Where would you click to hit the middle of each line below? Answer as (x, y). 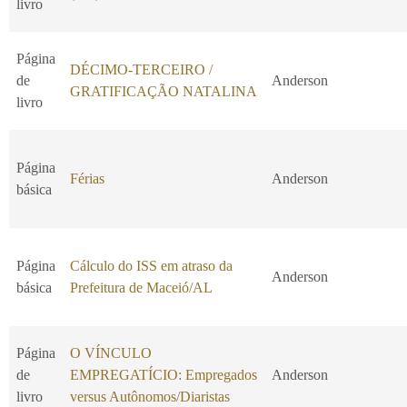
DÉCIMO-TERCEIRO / (141, 70)
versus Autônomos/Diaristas (150, 397)
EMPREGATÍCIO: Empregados (164, 375)
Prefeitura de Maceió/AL (141, 288)
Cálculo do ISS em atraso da (151, 266)
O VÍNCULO (111, 353)
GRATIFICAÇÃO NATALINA (164, 92)
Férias (87, 179)
